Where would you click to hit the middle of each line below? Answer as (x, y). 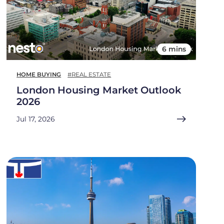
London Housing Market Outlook (99, 90)
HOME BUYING (39, 75)
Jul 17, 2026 (36, 119)
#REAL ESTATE (89, 75)
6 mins (174, 49)
